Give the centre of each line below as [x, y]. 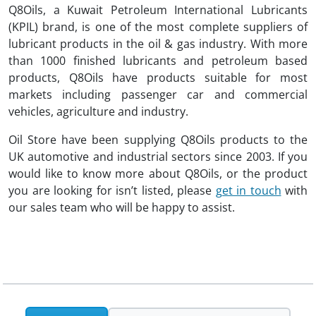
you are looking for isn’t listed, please [112, 191]
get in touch [248, 191]
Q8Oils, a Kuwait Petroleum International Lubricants [158, 10]
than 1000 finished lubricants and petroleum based [158, 61]
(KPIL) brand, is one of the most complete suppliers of [158, 27]
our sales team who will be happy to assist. [122, 208]
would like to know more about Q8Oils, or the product [158, 174]
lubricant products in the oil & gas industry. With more [158, 44]
